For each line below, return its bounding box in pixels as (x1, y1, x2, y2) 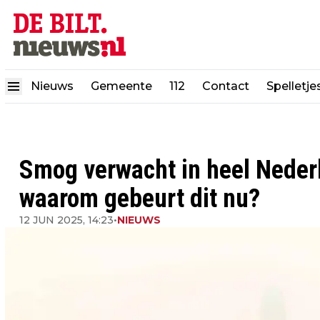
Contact (202, 79, 249, 93)
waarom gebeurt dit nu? (19, 184, 260, 214)
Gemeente (91, 79, 152, 93)
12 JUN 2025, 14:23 (19, 214, 114, 226)
